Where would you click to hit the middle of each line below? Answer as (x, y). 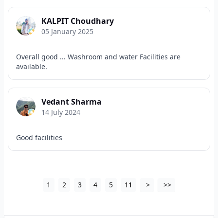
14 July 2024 (61, 112)
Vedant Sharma (72, 102)
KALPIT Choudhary (78, 21)
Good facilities (39, 137)
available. (32, 66)
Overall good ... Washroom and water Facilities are (98, 57)
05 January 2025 (67, 31)
